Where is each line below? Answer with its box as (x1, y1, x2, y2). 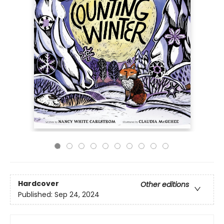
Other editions (140, 179, 189, 190)
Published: (18, 189, 54, 200)
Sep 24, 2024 (54, 189, 99, 200)
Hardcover (18, 178, 59, 189)
